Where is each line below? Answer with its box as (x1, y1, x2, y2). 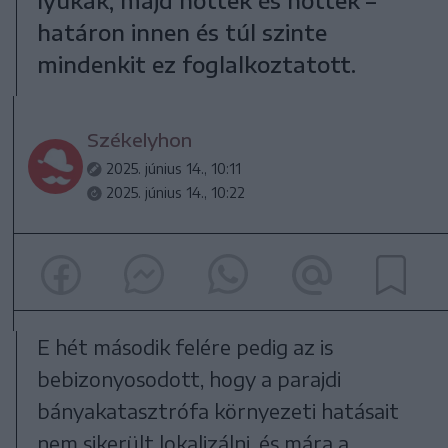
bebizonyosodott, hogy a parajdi (36, 366, 341, 392)
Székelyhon (87, 127, 193, 151)
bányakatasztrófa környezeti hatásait (36, 398, 399, 424)
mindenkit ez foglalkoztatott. (36, 49, 356, 78)
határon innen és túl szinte (36, 17, 327, 46)
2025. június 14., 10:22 (106, 183, 246, 201)
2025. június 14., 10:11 (106, 159, 242, 177)
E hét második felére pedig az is (36, 334, 333, 360)
